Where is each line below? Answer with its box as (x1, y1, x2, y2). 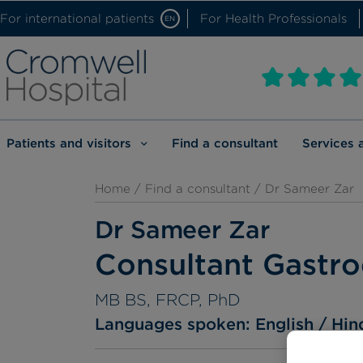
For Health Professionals (199, 11, 347, 26)
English (255, 314, 314, 335)
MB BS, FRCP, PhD (95, 290, 241, 310)
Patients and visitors (6, 135, 131, 151)
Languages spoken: (95, 314, 255, 335)
